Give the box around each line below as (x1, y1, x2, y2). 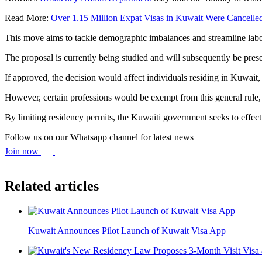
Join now (5, 146, 41, 156)
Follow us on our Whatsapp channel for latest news (5, 132, 194, 142)
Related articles (5, 178, 99, 194)
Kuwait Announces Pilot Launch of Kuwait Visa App (28, 226, 226, 236)
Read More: (5, 12, 49, 23)
